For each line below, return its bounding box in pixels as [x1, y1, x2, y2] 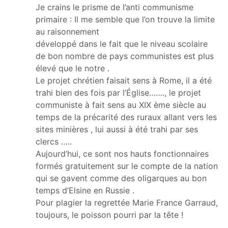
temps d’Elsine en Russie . [36, 185, 134, 195]
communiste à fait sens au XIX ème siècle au [36, 99, 206, 110]
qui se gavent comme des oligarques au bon [36, 173, 207, 183]
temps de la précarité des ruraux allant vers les [36, 111, 217, 122]
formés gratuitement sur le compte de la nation [36, 160, 218, 171]
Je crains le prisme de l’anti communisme [36, 2, 193, 12]
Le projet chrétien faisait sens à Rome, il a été [36, 75, 212, 85]
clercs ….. [36, 136, 72, 147]
